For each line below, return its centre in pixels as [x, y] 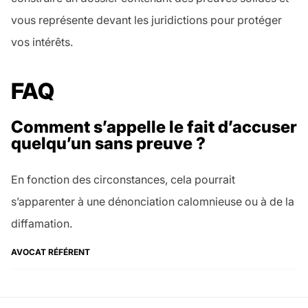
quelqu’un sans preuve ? [108, 144]
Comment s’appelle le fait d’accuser [154, 127]
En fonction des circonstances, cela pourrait [123, 180]
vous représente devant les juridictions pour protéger [146, 20]
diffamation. [42, 224]
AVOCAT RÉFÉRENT [51, 252]
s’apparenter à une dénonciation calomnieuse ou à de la [153, 202]
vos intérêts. [42, 42]
